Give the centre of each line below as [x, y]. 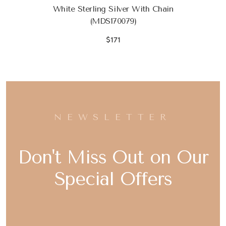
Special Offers [113, 179]
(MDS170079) [113, 21]
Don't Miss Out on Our [113, 157]
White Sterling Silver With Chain [113, 9]
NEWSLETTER [113, 117]
